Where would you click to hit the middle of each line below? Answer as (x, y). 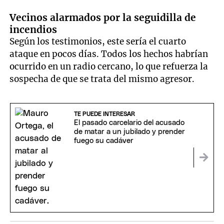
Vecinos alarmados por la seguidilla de (103, 17)
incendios (33, 29)
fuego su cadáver (103, 141)
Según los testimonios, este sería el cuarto (98, 41)
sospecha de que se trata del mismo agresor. (102, 79)
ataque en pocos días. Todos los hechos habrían (109, 54)
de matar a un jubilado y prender (129, 132)
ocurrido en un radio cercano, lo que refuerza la (109, 66)
